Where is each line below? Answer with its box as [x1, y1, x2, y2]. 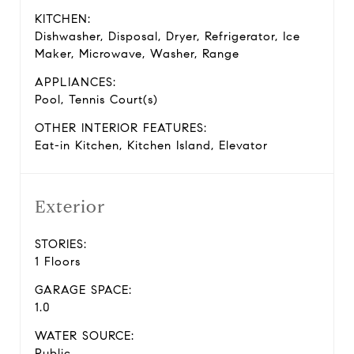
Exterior [35, 196, 105, 217]
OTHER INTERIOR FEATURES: [35, 121, 207, 135]
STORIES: [35, 237, 87, 251]
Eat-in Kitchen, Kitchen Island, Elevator [35, 138, 268, 153]
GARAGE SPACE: [35, 283, 132, 297]
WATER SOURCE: [35, 329, 134, 343]
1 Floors [35, 254, 81, 269]
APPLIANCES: [35, 75, 116, 89]
